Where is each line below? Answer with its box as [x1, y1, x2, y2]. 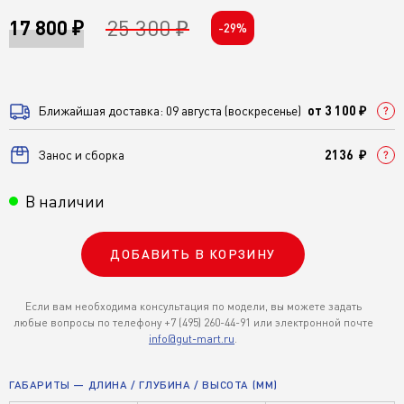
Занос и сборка [38, 147, 124, 162]
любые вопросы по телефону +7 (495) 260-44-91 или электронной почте [13, 316, 373, 329]
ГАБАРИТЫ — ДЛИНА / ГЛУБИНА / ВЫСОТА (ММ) [9, 378, 278, 391]
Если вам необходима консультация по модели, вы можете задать [24, 299, 362, 313]
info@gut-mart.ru [149, 332, 234, 345]
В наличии [25, 191, 105, 211]
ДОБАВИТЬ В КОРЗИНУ [110, 246, 276, 262]
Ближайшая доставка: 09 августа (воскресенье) [38, 103, 301, 118]
